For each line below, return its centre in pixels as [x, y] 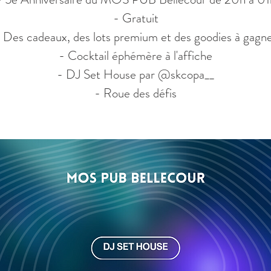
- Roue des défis [135, 93]
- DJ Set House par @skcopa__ [135, 74]
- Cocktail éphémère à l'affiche [135, 56]
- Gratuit [135, 18]
